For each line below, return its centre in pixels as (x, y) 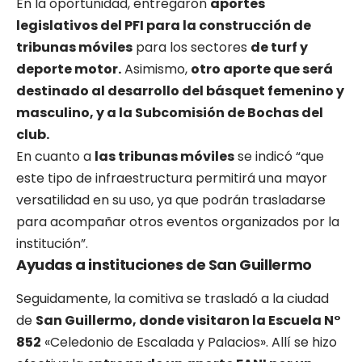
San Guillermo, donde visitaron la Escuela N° (188, 321)
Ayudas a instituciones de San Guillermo (164, 264)
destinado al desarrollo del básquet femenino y (180, 90)
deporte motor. (69, 69)
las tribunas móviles (164, 156)
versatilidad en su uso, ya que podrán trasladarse (171, 200)
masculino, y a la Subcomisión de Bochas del (170, 112)
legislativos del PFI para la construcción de (164, 25)
